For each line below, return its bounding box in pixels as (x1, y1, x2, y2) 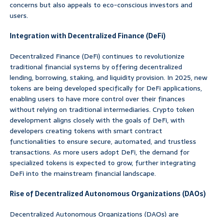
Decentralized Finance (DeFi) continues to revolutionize (10, 51, 185, 62)
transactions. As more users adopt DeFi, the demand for (10, 147, 189, 158)
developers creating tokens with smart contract (10, 125, 162, 137)
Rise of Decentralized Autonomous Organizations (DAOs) (10, 188, 206, 200)
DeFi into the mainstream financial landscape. (10, 168, 156, 179)
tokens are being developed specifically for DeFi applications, (10, 83, 202, 94)
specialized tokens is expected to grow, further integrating (10, 157, 196, 169)
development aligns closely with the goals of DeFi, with (10, 115, 185, 126)
